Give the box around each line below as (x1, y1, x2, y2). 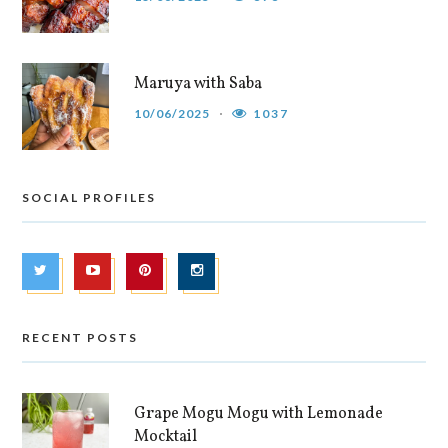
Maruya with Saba (134, 72, 263, 95)
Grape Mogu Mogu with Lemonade (134, 402, 384, 425)
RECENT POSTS (22, 329, 139, 345)
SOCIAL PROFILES (22, 189, 157, 205)
